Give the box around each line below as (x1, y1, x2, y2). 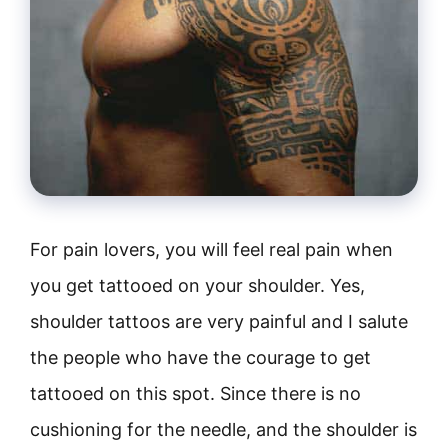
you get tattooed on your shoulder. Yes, (30, 275, 365, 296)
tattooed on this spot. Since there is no (30, 383, 361, 404)
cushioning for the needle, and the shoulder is (30, 419, 417, 440)
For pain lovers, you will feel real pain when (30, 239, 393, 260)
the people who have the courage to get (30, 347, 371, 368)
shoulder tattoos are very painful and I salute (30, 311, 408, 332)
